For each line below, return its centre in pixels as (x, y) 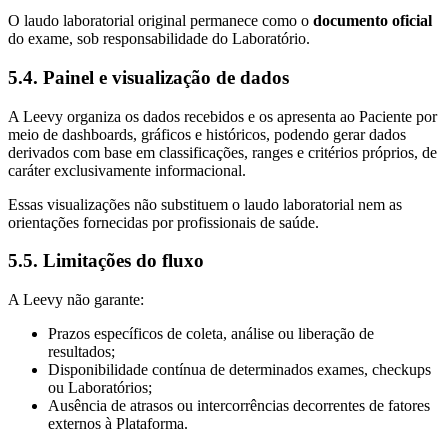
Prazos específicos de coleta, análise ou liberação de (211, 334)
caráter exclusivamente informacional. (127, 170)
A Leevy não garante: (76, 300)
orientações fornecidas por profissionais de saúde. (163, 222)
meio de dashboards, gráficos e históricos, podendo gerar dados (207, 134)
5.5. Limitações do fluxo (106, 261)
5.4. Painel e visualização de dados (148, 77)
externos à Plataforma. (118, 424)
